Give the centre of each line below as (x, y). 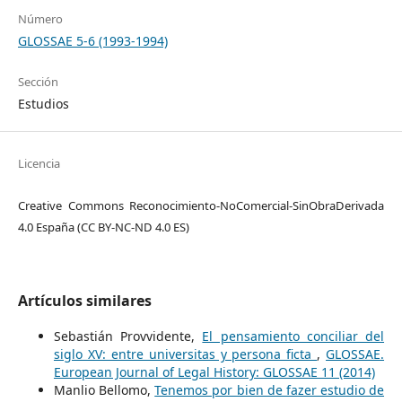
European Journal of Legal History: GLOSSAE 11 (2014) (214, 371)
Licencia (39, 163)
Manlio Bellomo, (104, 389)
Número (40, 18)
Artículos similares (84, 300)
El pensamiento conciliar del (293, 336)
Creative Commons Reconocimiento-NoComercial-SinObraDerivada (201, 205)
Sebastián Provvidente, (128, 336)
